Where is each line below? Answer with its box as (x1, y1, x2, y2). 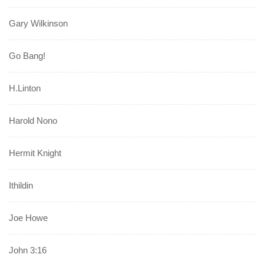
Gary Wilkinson (9, 18, 68, 29)
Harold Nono (9, 115, 57, 126)
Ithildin (9, 180, 33, 191)
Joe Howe (9, 213, 48, 223)
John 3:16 (9, 245, 47, 256)
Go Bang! (9, 51, 45, 61)
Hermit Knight (9, 148, 61, 159)
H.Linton (9, 83, 41, 94)
